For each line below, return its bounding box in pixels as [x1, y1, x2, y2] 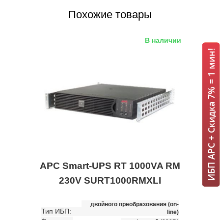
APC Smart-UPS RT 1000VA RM [40, 160, 180, 171]
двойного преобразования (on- [90, 200, 179, 208]
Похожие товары [68, 8, 152, 21]
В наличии [145, 36, 181, 44]
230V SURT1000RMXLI [59, 175, 161, 186]
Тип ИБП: [41, 207, 71, 215]
